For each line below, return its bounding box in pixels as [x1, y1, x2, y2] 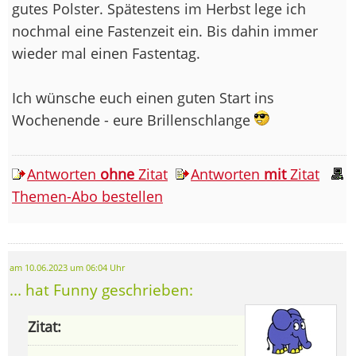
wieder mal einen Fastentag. [12, 43, 200, 63]
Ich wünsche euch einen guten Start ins [12, 87, 274, 107]
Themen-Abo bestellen [12, 186, 163, 206]
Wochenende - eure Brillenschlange [12, 110, 254, 130]
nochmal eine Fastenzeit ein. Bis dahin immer [12, 21, 318, 41]
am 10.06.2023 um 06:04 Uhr [10, 261, 125, 273]
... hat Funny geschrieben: [10, 279, 193, 300]
